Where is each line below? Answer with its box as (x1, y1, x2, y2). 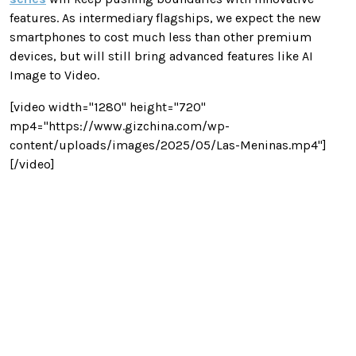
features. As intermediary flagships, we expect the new (10, 10, 321, 25)
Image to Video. (10, 67, 99, 83)
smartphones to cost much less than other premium (10, 29, 311, 44)
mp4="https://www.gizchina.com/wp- (10, 118, 230, 133)
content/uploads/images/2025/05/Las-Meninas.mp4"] (10, 137, 327, 153)
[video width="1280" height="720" (10, 99, 206, 114)
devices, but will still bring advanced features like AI (10, 48, 313, 64)
